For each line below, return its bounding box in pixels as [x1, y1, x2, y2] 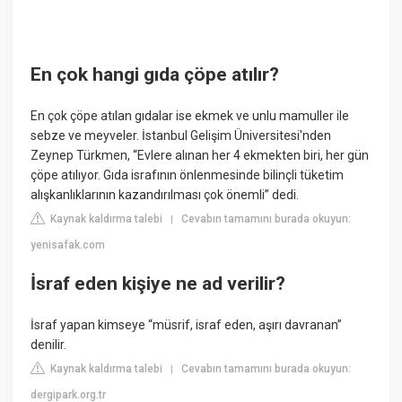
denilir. [31, 336, 67, 352]
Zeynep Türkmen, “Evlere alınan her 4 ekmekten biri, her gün [31, 147, 370, 162]
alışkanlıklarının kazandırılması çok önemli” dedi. [31, 187, 300, 202]
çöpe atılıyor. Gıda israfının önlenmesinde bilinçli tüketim [31, 167, 345, 182]
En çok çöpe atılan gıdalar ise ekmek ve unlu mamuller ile [31, 108, 350, 123]
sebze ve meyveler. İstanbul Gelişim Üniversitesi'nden [31, 127, 332, 143]
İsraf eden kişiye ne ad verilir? [31, 273, 286, 295]
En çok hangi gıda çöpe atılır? [31, 64, 280, 86]
